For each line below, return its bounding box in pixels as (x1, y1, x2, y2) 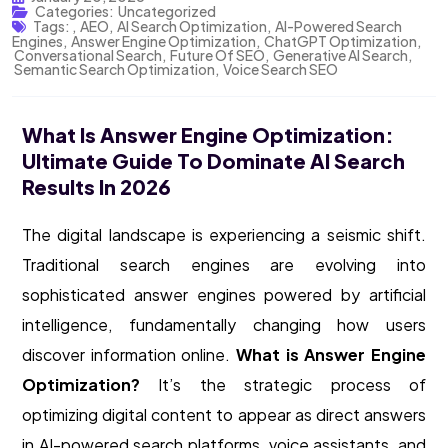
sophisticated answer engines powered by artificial (22, 284, 426, 306)
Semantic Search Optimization (14, 60, 215, 79)
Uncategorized (118, 2, 216, 21)
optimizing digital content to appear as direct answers (22, 404, 426, 426)
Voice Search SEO (223, 60, 338, 79)
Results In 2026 (22, 174, 171, 200)
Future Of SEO (170, 46, 265, 65)
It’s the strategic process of (140, 374, 426, 396)
